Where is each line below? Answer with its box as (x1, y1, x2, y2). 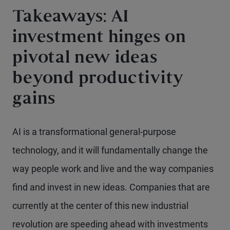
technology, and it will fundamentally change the (12, 145, 208, 156)
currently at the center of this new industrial (12, 200, 188, 211)
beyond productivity (12, 72, 184, 87)
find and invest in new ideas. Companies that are (12, 182, 210, 193)
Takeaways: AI (12, 10, 129, 25)
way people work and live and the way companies (12, 163, 214, 174)
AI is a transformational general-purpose (12, 126, 176, 137)
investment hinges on (12, 31, 186, 46)
